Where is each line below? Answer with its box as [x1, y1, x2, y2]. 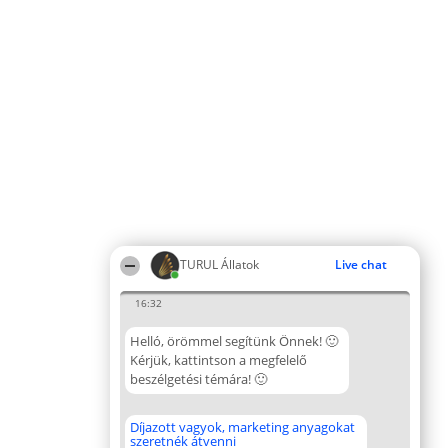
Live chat [335, 256, 387, 273]
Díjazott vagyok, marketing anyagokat [130, 418, 355, 436]
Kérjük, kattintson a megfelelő [130, 351, 307, 369]
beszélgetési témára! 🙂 [130, 370, 267, 388]
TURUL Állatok [180, 256, 259, 273]
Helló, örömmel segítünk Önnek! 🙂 [130, 332, 338, 350]
